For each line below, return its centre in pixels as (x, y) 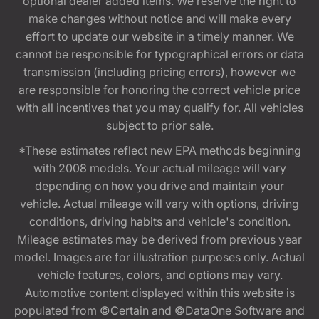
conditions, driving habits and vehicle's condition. (159, 221)
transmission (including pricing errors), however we (159, 72)
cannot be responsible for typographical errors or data (159, 54)
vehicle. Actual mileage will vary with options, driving (159, 203)
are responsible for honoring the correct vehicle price (159, 89)
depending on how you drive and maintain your (159, 185)
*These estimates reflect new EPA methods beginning (159, 150)
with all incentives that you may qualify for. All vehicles (159, 107)
